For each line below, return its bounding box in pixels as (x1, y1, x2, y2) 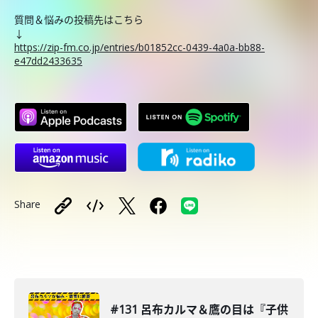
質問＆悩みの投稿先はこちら (14, 13, 143, 26)
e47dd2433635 (14, 54, 82, 67)
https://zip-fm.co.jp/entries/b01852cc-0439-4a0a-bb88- (14, 40, 265, 54)
